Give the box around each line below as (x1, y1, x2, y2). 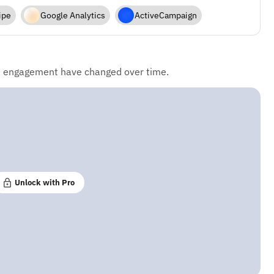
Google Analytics (40, 9, 105, 21)
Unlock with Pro (13, 176, 75, 188)
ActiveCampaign (134, 9, 197, 21)
